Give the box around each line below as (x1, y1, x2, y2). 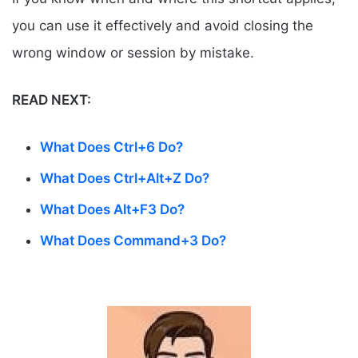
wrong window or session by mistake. (12, 44, 254, 61)
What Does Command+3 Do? (40, 232, 226, 249)
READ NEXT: (12, 91, 91, 108)
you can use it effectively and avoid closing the (12, 17, 313, 34)
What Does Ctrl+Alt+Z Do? (40, 169, 209, 186)
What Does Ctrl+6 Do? (40, 138, 183, 155)
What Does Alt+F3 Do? (40, 201, 185, 217)
